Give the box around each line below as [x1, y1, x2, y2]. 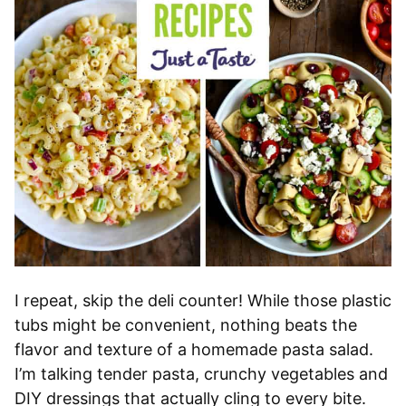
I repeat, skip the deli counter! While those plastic [14, 291, 391, 311]
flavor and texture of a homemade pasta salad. [14, 340, 373, 360]
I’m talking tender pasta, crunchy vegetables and [14, 364, 388, 384]
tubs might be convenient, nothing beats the [14, 315, 357, 335]
